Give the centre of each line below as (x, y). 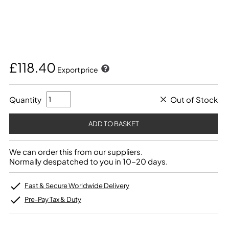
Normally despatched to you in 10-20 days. (88, 161)
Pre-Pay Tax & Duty (53, 199)
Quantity (25, 99)
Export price (78, 70)
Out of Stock (194, 99)
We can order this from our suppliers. (76, 152)
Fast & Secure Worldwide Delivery (77, 186)
